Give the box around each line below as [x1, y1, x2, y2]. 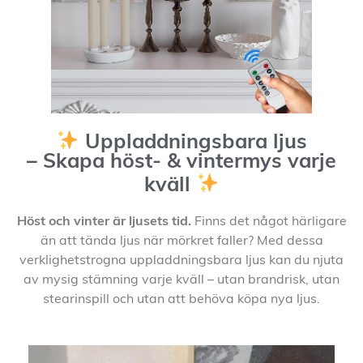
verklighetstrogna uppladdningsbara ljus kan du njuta [19, 254, 344, 267]
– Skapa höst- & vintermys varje [27, 152, 336, 173]
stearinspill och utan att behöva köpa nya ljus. [43, 293, 320, 306]
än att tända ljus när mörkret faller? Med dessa [40, 234, 323, 248]
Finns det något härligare [190, 215, 347, 228]
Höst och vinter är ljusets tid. [16, 215, 191, 228]
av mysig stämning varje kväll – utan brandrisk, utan [23, 273, 340, 287]
